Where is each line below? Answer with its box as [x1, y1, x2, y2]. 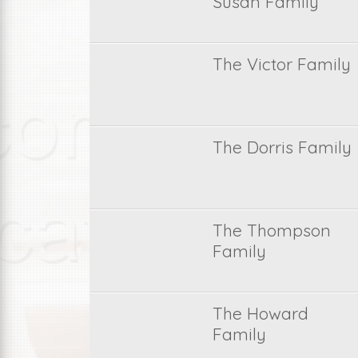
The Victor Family [212, 54, 351, 74]
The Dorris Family [212, 137, 352, 157]
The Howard [212, 303, 308, 324]
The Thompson [212, 220, 331, 241]
